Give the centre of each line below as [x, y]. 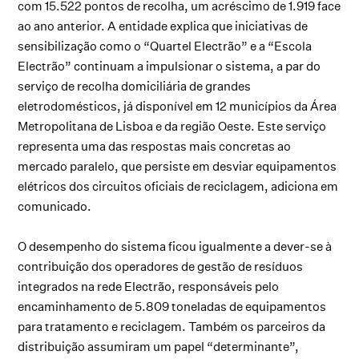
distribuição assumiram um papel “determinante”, [159, 346]
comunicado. [55, 206]
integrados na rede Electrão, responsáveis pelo [149, 286]
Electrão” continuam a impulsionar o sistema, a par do [169, 66]
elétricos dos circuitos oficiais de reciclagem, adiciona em [178, 186]
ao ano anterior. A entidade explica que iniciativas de [163, 26]
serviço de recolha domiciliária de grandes [135, 86]
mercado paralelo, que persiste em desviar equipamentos [177, 166]
